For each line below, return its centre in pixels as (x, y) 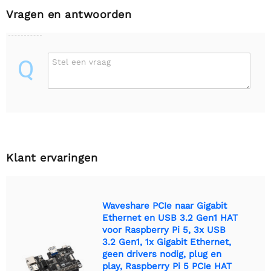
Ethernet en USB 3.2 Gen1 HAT (170, 217)
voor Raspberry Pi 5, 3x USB (164, 230)
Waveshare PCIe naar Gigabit (165, 205)
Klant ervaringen (52, 157)
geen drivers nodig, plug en (162, 254)
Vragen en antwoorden (69, 14)
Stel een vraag (81, 61)
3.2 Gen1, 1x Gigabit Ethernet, (167, 242)
